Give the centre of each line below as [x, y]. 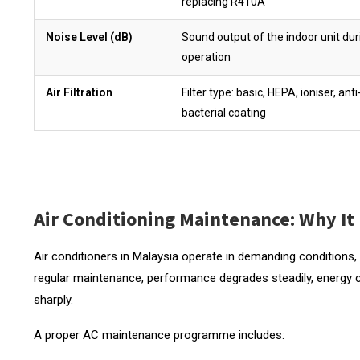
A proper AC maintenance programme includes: [159, 335]
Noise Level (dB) [89, 37]
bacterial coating [224, 112]
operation [206, 57]
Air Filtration [79, 92]
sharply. [53, 299]
